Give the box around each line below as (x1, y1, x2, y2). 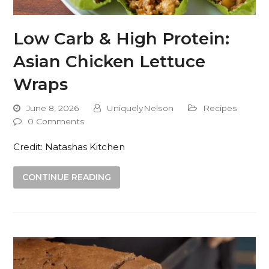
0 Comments (28, 116, 85, 127)
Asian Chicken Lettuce (13, 51, 206, 72)
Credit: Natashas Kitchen (13, 141, 125, 153)
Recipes (203, 103, 238, 113)
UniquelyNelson (107, 103, 174, 113)
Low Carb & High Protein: (13, 28, 230, 49)
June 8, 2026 (26, 103, 80, 113)
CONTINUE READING (22, 172, 112, 183)
